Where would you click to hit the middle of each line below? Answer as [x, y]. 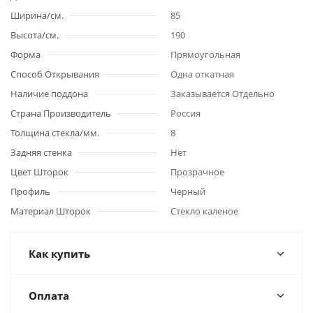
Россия [185, 113]
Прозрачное [197, 172]
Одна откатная [202, 74]
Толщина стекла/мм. [55, 133]
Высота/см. [35, 35]
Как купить [59, 254]
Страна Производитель [61, 113]
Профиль [30, 191]
